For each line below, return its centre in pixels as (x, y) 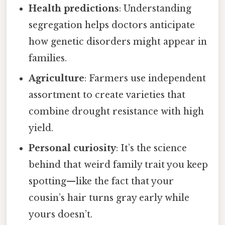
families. (48, 59)
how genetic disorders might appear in (118, 42)
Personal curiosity (73, 148)
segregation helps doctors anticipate (112, 25)
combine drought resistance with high (117, 112)
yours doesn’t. (61, 215)
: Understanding (155, 9)
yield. (41, 128)
